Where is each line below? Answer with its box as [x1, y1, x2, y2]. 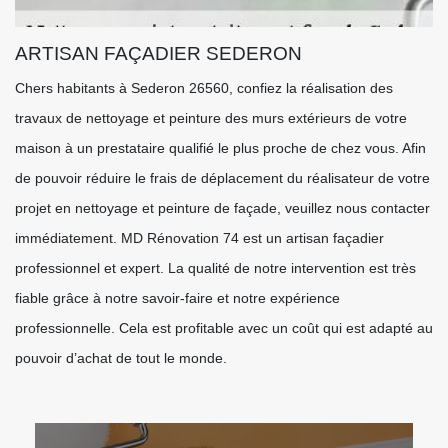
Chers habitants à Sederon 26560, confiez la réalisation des [15, 80, 393, 96]
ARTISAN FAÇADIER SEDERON [15, 43, 302, 64]
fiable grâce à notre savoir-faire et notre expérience [15, 290, 340, 306]
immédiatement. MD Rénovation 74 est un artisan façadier [15, 230, 384, 246]
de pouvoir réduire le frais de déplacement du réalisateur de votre [15, 170, 430, 186]
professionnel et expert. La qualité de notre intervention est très [15, 260, 416, 276]
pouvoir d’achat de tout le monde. [15, 350, 227, 366]
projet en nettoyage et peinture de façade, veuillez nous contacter [15, 200, 430, 216]
